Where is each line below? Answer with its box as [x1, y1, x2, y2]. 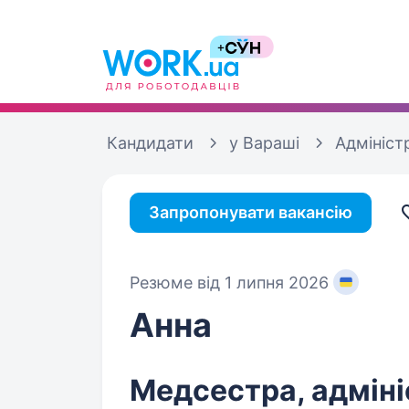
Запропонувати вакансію [149, 203, 352, 222]
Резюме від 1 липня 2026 [130, 272, 329, 292]
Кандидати [107, 133, 194, 152]
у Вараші [229, 133, 299, 152]
